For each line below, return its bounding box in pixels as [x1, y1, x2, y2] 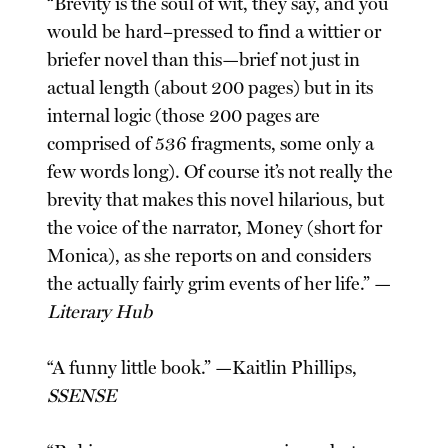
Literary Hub [47, 300, 153, 323]
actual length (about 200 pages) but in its [47, 76, 374, 99]
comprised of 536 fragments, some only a [47, 132, 375, 155]
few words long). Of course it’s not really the [47, 160, 394, 183]
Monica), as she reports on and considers [47, 244, 372, 267]
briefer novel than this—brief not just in [47, 48, 361, 71]
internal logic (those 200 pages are [47, 104, 321, 127]
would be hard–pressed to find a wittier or [47, 20, 382, 43]
